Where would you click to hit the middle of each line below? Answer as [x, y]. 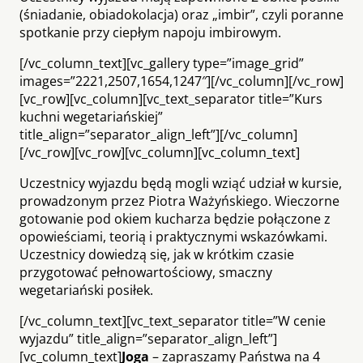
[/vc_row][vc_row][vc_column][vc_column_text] [160, 152]
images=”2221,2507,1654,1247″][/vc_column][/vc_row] [181, 81]
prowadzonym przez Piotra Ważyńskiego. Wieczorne [179, 201]
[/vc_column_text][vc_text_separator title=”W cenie [173, 320]
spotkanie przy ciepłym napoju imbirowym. [150, 32]
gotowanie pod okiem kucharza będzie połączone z [175, 218]
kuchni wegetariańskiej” [91, 116]
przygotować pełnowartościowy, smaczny [146, 272]
